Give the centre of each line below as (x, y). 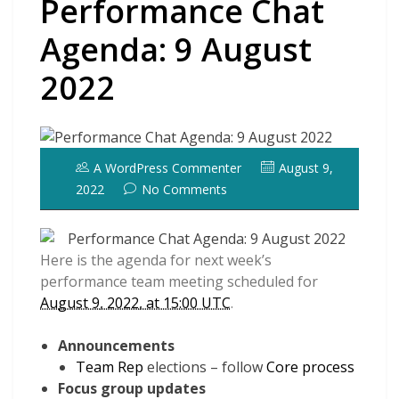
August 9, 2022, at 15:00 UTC (135, 302)
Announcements (116, 345)
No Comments (184, 189)
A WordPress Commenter (167, 168)
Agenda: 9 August (176, 49)
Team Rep (110, 366)
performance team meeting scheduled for (179, 281)
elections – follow (205, 366)
